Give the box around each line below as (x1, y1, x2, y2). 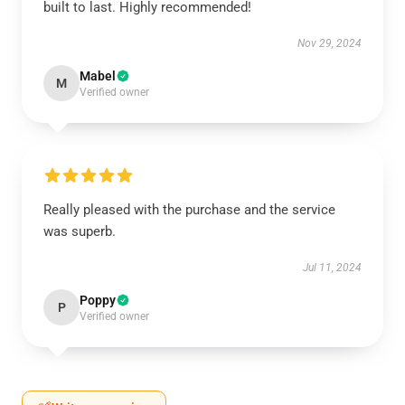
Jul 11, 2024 (303, 261, 362, 274)
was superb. (43, 223, 116, 240)
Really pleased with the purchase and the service (43, 202, 335, 218)
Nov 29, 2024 (297, 37, 362, 50)
